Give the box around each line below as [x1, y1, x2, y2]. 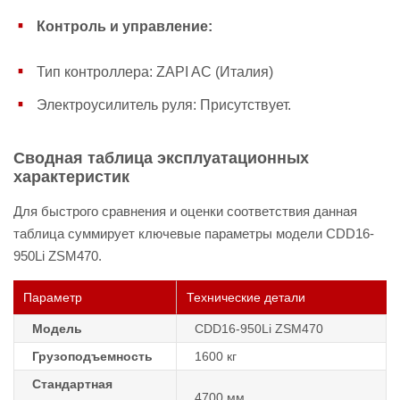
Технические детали [187, 290, 305, 304]
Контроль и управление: [37, 18, 212, 34]
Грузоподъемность [32, 349, 153, 363]
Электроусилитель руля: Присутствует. [37, 96, 291, 112]
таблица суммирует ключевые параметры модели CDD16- [13, 226, 374, 241]
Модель [32, 321, 82, 336]
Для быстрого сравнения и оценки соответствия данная [13, 204, 357, 219]
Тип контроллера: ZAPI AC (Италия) [37, 63, 273, 79]
